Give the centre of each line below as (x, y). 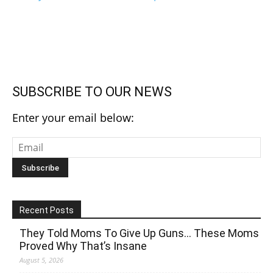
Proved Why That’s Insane (83, 246)
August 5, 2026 (41, 260)
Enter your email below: (73, 118)
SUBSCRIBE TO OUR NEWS (92, 92)
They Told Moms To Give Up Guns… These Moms (139, 233)
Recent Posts (47, 211)
